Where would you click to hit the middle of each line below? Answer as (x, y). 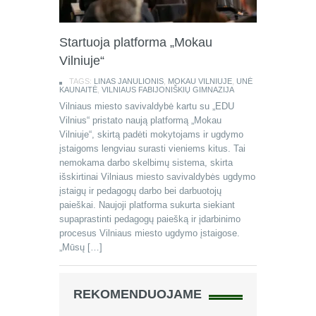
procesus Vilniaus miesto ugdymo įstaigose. (150, 233)
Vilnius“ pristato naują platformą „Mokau (140, 120)
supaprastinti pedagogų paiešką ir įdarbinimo (150, 219)
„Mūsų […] (81, 247)
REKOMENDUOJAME (138, 294)
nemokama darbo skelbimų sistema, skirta (146, 163)
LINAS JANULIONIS (129, 81)
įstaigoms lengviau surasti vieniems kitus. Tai (152, 148)
